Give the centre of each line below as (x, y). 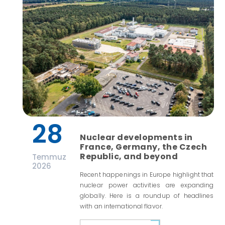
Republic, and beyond (129, 156)
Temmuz (49, 157)
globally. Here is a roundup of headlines (147, 195)
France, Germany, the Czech (144, 147)
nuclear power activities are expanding (147, 185)
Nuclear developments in (136, 137)
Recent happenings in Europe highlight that (147, 174)
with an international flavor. (121, 206)
